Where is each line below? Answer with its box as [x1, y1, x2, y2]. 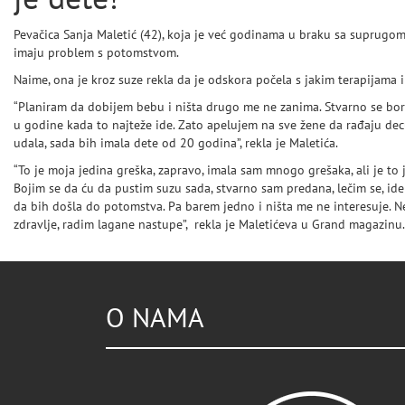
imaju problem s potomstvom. [14, 45, 179, 61]
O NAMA [106, 303, 204, 334]
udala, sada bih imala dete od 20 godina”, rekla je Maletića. [14, 136, 338, 151]
